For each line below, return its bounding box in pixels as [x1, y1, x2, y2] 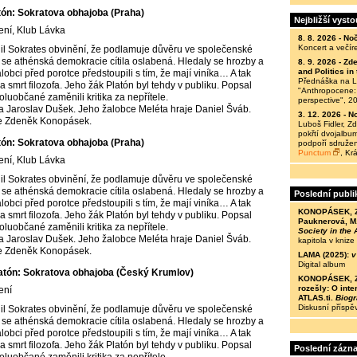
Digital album [298, 260, 345, 269]
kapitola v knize [298, 236, 355, 245]
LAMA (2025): [298, 250, 351, 259]
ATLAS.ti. [298, 293, 335, 302]
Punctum [298, 148, 331, 157]
